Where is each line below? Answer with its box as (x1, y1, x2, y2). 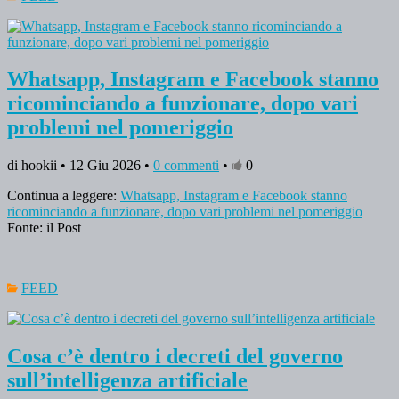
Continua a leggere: (7, 188, 120, 204)
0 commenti (153, 158, 219, 174)
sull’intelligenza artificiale (7, 369, 248, 393)
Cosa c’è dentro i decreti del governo (7, 345, 343, 369)
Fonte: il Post (7, 220, 81, 236)
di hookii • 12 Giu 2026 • (7, 158, 153, 174)
